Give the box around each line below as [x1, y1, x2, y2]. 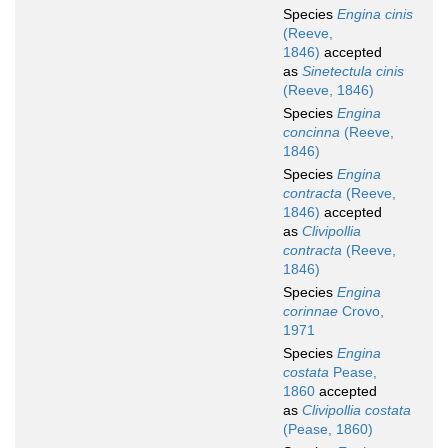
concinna [283, 124, 340, 141]
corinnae [283, 303, 338, 320]
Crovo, [338, 303, 384, 320]
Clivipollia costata [302, 402, 411, 419]
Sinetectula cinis [302, 63, 404, 80]
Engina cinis [337, 6, 413, 23]
